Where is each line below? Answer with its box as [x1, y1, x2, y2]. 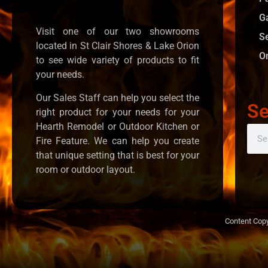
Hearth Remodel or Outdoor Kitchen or [36, 120, 200, 132]
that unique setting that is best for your [36, 149, 200, 161]
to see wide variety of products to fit [36, 54, 200, 66]
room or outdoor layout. [36, 163, 135, 175]
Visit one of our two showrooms [36, 26, 200, 38]
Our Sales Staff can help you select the [36, 92, 200, 103]
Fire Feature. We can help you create [36, 135, 200, 147]
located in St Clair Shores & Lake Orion [36, 40, 200, 52]
